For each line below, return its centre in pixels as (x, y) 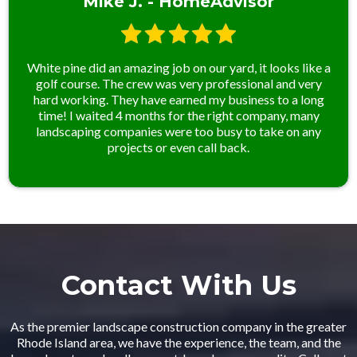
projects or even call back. (178, 147)
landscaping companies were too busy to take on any (178, 131)
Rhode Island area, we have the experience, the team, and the (178, 342)
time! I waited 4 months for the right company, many (178, 115)
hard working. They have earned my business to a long (178, 99)
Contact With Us (178, 285)
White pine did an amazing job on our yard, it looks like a (178, 67)
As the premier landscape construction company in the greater (178, 326)
